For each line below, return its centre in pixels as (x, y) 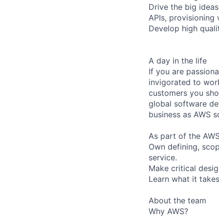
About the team (177, 200)
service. (163, 157)
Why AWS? (168, 211)
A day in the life (178, 60)
